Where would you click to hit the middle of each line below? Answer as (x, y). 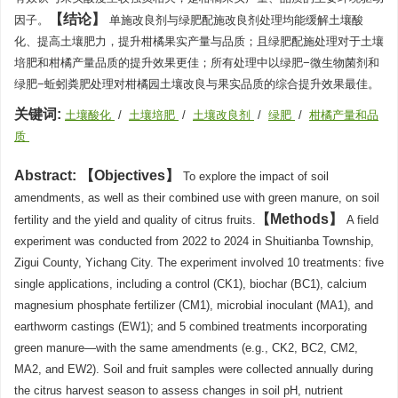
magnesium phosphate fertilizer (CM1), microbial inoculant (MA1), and (194, 305)
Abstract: (45, 175)
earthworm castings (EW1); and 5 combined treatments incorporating (191, 326)
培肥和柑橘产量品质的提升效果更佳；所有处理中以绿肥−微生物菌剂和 (197, 63)
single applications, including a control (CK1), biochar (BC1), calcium (191, 284)
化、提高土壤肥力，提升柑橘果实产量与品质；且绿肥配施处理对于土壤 (199, 41)
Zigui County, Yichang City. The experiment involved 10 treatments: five (199, 263)
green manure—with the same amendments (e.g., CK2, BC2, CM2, (186, 348)
